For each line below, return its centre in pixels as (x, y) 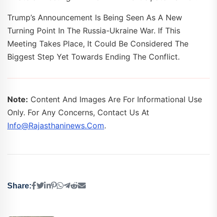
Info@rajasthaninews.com (56, 126)
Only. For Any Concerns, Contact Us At (78, 113)
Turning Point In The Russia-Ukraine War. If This (94, 31)
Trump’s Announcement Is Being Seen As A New (95, 18)
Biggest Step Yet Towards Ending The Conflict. (93, 57)
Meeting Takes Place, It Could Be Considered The (98, 44)
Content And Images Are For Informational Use (115, 100)
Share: (19, 186)
